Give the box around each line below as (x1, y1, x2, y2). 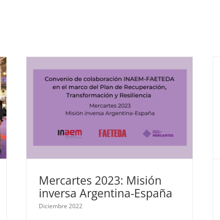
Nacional (132, 112, 157, 121)
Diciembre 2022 (39, 202, 82, 210)
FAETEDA (104, 112, 130, 121)
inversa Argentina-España (39, 185, 172, 201)
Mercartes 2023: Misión (39, 172, 162, 188)
